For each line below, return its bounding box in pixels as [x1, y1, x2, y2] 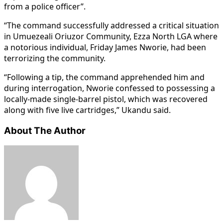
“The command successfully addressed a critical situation [4, 19, 219, 31]
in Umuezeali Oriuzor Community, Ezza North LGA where [4, 30, 218, 42]
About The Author [4, 124, 86, 136]
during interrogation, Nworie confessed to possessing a [4, 82, 215, 94]
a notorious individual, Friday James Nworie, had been [4, 41, 206, 53]
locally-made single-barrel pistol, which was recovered [4, 93, 208, 105]
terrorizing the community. [4, 52, 106, 64]
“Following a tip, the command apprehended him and [4, 71, 205, 83]
